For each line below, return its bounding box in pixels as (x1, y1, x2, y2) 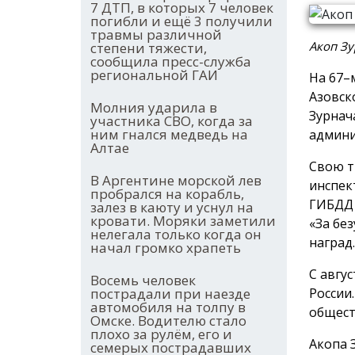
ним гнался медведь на (90, 125, 248, 144)
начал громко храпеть (90, 239, 241, 258)
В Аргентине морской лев (90, 171, 261, 190)
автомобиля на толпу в (90, 298, 246, 317)
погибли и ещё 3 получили (90, 12, 273, 31)
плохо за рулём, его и (90, 325, 232, 344)
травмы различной (90, 25, 222, 44)
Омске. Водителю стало (90, 311, 246, 330)
